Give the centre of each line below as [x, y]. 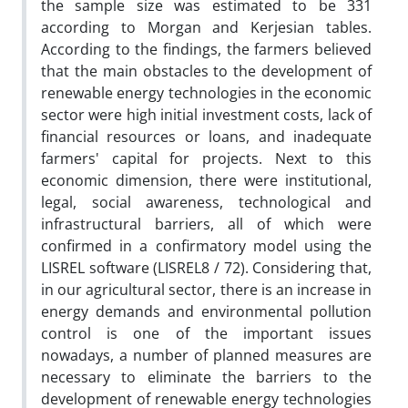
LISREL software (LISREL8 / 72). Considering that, [206, 267]
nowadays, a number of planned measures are [206, 355]
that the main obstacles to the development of [206, 71]
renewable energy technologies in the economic [206, 92]
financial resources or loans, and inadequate [206, 136]
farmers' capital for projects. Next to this [206, 158]
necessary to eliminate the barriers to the [206, 377]
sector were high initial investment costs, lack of [206, 114]
